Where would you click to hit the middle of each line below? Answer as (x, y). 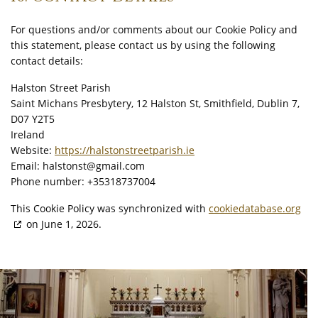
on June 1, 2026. (62, 224)
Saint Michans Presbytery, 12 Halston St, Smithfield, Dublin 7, (155, 103)
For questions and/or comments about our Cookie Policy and (154, 29)
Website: (33, 150)
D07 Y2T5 (33, 119)
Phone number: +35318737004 (83, 181)
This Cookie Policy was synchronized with (110, 208)
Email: (27, 166)
